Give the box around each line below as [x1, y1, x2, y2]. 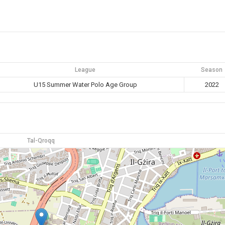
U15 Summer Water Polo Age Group [34, 81, 138, 88]
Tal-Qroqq [27, 137, 55, 144]
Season [200, 66, 222, 73]
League [75, 66, 96, 73]
